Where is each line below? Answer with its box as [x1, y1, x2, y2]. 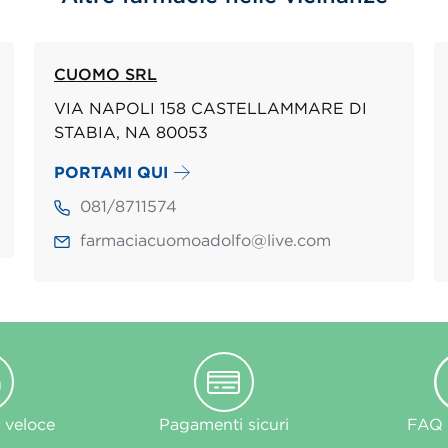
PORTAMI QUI [54, 163, 168, 182]
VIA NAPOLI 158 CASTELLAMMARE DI [54, 99, 367, 118]
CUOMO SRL [54, 65, 157, 84]
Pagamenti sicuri [159, 415, 289, 434]
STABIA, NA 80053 [54, 123, 208, 142]
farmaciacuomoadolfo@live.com [80, 231, 331, 250]
